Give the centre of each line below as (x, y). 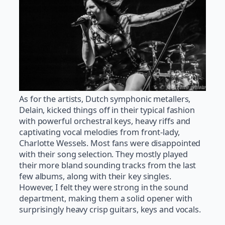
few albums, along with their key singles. (95, 176)
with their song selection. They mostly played (103, 154)
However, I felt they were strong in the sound (104, 187)
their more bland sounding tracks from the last (108, 165)
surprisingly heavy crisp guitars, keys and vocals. (110, 209)
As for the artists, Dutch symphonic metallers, (105, 99)
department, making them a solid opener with (106, 198)
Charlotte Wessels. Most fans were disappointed (110, 143)
